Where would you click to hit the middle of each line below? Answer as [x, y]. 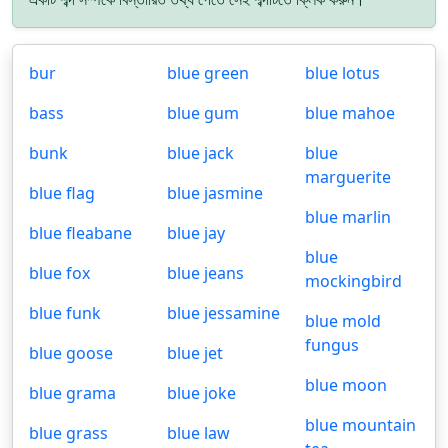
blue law [198, 433]
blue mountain [360, 425]
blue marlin [348, 217]
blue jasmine [215, 193]
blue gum [203, 113]
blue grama [72, 393]
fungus [332, 345]
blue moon [346, 385]
